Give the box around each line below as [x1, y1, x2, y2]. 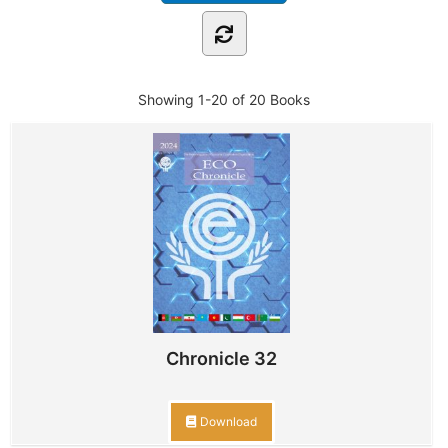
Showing [138, 91, 198, 109]
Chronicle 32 [166, 348, 277, 370]
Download [197, 414, 257, 430]
